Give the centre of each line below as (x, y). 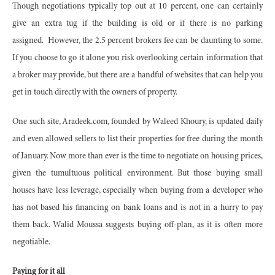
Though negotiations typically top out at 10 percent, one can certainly (137, 6)
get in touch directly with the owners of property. (95, 92)
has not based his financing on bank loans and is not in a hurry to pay (137, 208)
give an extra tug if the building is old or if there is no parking (137, 24)
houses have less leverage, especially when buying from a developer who (137, 191)
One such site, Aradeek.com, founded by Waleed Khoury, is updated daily (137, 122)
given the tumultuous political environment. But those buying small (137, 173)
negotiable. (31, 242)
